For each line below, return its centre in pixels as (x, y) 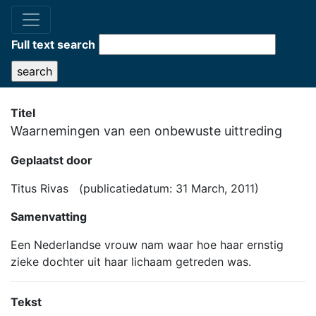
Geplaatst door (51, 160)
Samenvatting (49, 217)
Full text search (53, 44)
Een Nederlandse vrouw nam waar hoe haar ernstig (147, 245)
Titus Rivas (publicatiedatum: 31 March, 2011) (135, 188)
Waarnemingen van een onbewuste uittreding (146, 131)
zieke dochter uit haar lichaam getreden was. (131, 262)
